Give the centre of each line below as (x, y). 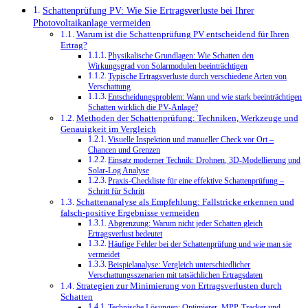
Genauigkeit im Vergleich (108, 129)
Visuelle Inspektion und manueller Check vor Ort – (191, 140)
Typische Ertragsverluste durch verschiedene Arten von (198, 77)
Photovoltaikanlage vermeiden (92, 23)
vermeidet (104, 255)
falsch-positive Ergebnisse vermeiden (130, 213)
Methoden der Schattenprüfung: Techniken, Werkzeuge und (187, 118)
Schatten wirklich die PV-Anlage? (143, 108)
